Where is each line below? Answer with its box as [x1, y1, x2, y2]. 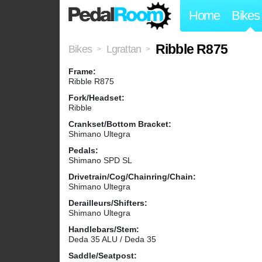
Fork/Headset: [68, 93, 125, 103]
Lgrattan [106, 43, 142, 56]
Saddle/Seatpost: [68, 251, 137, 261]
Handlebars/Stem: [68, 225, 139, 235]
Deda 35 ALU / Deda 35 [68, 235, 156, 244]
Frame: [68, 67, 96, 77]
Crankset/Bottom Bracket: [68, 119, 171, 129]
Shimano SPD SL [68, 156, 132, 166]
